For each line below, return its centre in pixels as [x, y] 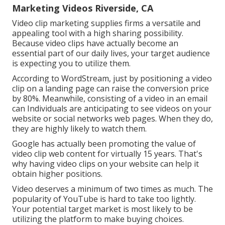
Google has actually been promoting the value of [104, 144]
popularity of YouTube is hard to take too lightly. [104, 199]
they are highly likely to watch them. [79, 129]
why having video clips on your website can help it [105, 164]
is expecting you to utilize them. [71, 64]
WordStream [85, 79]
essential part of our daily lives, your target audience [111, 53]
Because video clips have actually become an [95, 43]
